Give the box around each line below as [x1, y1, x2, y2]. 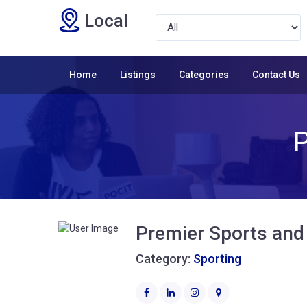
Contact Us [252, 69, 300, 80]
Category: [136, 251, 193, 266]
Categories [179, 69, 229, 80]
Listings [120, 69, 156, 80]
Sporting [193, 251, 241, 266]
